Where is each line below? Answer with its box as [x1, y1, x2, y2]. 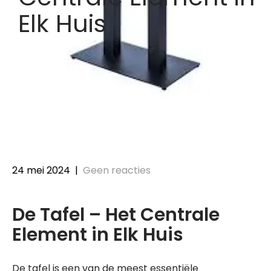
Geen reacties [83, 163, 151, 178]
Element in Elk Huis [12, 222, 183, 248]
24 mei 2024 [12, 163, 70, 178]
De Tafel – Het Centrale [12, 202, 220, 228]
